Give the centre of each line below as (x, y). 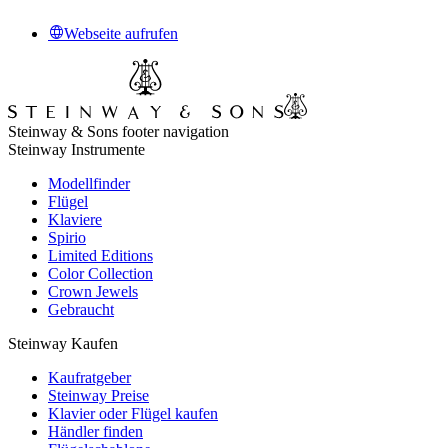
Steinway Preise (98, 396)
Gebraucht (81, 310)
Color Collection (100, 274)
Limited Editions (100, 256)
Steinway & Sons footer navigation (118, 132)
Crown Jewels (93, 292)
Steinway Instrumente (76, 150)
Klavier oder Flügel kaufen (133, 414)
